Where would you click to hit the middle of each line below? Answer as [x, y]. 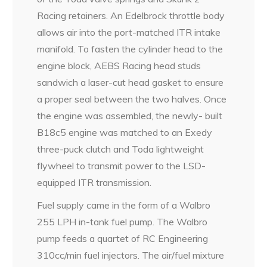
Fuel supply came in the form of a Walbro [124, 205]
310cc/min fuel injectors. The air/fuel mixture [131, 255]
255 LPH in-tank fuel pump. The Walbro [122, 222]
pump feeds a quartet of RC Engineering [123, 238]
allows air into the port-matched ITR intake [129, 32]
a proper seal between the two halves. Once [132, 99]
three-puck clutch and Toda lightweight [121, 149]
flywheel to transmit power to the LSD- [122, 166]
